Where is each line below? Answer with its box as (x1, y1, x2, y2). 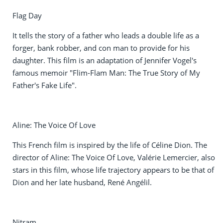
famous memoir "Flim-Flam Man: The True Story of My (12, 67, 200, 78)
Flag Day (12, 10, 42, 20)
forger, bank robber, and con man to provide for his (12, 42, 190, 53)
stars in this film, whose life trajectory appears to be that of (12, 164, 214, 175)
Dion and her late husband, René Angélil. (12, 177, 152, 187)
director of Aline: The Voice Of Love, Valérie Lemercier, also (12, 152, 215, 162)
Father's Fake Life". (12, 80, 77, 90)
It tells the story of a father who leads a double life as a (12, 30, 199, 40)
